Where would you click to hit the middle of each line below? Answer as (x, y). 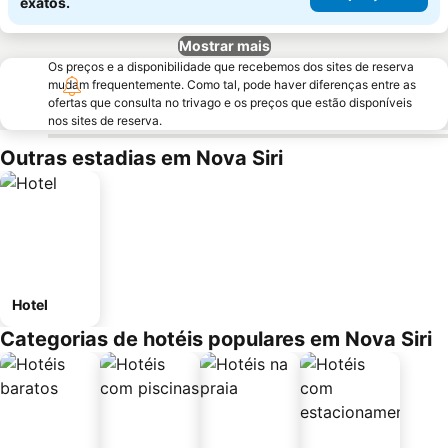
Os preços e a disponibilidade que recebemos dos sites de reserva (231, 66)
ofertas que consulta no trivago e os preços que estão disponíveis (230, 102)
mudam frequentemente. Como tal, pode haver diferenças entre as (232, 84)
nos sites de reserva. (105, 120)
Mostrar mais (224, 45)
